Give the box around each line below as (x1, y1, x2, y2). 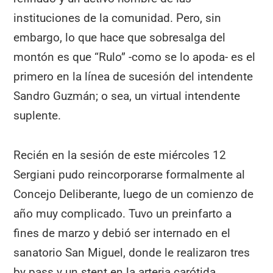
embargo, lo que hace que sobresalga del (13, 30, 226, 45)
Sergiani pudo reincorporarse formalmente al (13, 168, 246, 182)
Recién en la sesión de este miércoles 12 (13, 148, 227, 163)
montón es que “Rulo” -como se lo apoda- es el (13, 50, 256, 65)
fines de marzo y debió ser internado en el (13, 226, 231, 241)
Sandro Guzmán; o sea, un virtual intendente (13, 89, 241, 104)
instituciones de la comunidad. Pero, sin (13, 11, 222, 26)
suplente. (13, 108, 62, 123)
